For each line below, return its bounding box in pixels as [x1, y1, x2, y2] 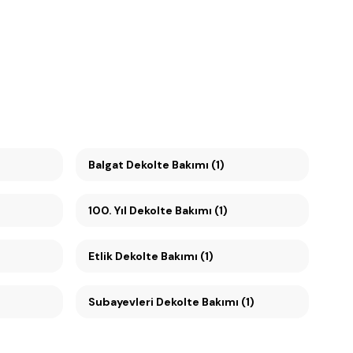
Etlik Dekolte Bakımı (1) [88, 249, 214, 263]
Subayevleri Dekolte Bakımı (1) [88, 295, 255, 309]
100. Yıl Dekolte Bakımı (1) [129, 203, 228, 217]
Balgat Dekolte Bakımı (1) [88, 158, 225, 172]
